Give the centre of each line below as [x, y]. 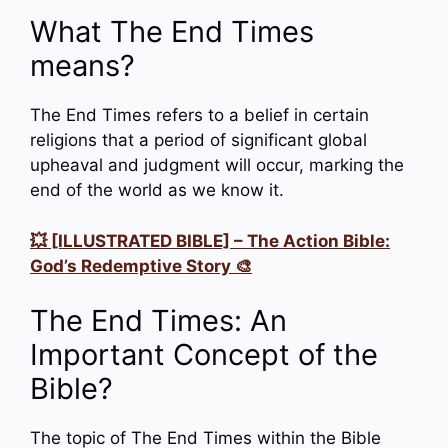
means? [82, 66]
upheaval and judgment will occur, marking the [217, 165]
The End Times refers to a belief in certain [199, 115]
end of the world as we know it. [157, 190]
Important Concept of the [204, 355]
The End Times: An [158, 321]
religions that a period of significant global [198, 140]
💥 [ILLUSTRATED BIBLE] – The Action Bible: [210, 240]
